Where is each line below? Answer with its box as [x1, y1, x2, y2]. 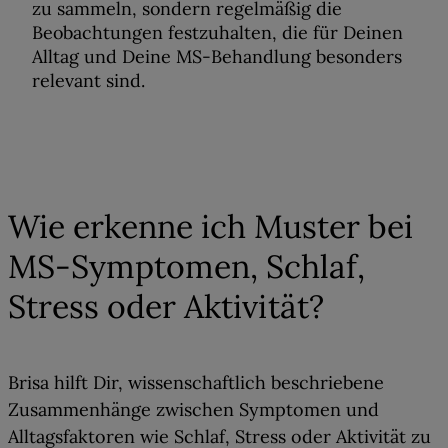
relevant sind [32, 69, 141, 93]
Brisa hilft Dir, [8, 371, 128, 395]
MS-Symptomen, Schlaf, [8, 245, 365, 287]
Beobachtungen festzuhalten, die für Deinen [32, 21, 403, 45]
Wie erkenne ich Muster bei [8, 205, 413, 247]
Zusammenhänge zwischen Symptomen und [8, 398, 379, 422]
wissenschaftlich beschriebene [128, 371, 384, 395]
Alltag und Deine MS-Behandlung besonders [32, 45, 402, 69]
